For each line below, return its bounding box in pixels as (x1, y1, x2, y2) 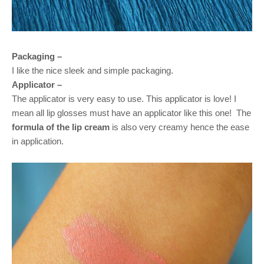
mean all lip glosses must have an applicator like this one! (12, 107, 234, 118)
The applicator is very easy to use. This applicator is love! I (12, 93, 236, 104)
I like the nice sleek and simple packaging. (12, 65, 173, 75)
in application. (12, 136, 64, 146)
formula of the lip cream (12, 121, 110, 132)
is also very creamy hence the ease (110, 121, 249, 132)
